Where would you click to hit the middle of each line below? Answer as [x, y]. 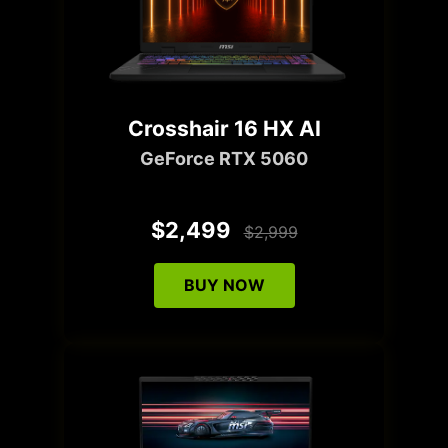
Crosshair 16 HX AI [224, 128]
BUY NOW [224, 284]
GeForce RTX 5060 [224, 158]
